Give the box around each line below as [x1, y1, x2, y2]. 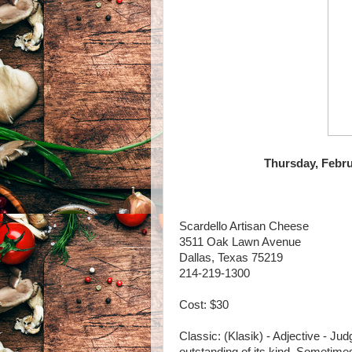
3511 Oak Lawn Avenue [179, 236, 301, 248]
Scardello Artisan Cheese [179, 220, 309, 233]
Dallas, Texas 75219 [179, 251, 283, 264]
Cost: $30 [179, 299, 229, 311]
